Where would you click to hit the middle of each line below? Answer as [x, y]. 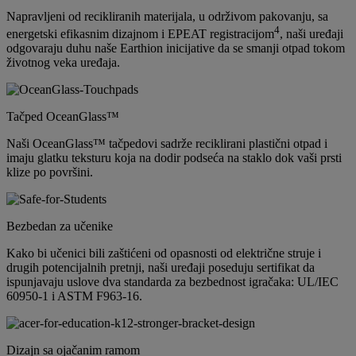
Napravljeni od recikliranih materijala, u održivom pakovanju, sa [167, 17]
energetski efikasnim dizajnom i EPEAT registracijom [140, 34]
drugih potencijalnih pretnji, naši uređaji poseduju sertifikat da [161, 268]
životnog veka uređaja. [63, 63]
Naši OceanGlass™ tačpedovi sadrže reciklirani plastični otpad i [167, 144]
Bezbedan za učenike [60, 226]
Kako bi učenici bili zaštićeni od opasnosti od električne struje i [164, 253]
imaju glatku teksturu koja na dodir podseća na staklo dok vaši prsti [174, 158]
